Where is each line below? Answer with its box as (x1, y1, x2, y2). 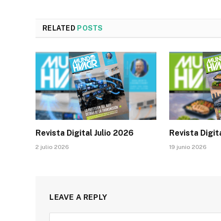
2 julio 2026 (36, 143, 69, 150)
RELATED (42, 24, 77, 32)
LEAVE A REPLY (49, 192, 108, 201)
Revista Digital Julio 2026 (36, 128, 134, 138)
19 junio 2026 (169, 143, 207, 150)
